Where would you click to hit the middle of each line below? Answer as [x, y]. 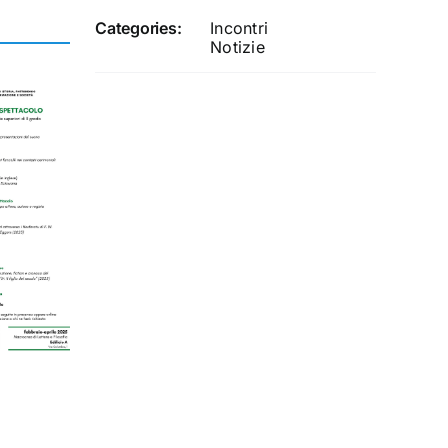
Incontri [239, 28]
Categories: [138, 28]
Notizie [237, 47]
